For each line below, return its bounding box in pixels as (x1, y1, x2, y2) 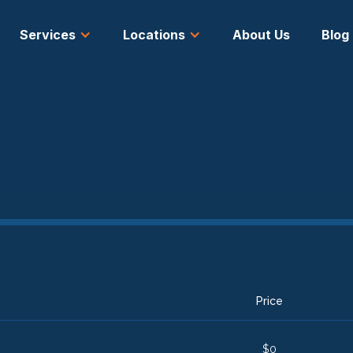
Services (19, 27, 76, 43)
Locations (122, 27, 185, 43)
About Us (232, 27, 290, 43)
